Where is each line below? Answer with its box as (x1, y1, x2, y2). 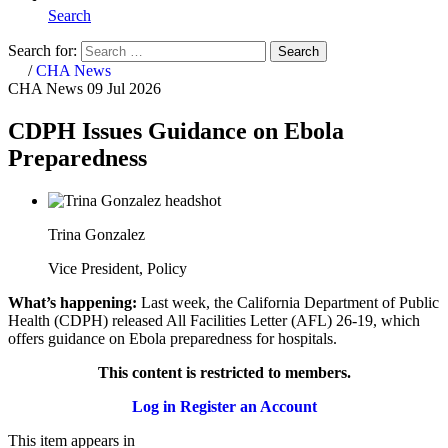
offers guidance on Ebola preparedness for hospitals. (8, 329, 337, 347)
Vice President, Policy (48, 259, 187, 277)
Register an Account (179, 397, 317, 415)
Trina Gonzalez (48, 225, 145, 243)
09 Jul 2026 (87, 79, 161, 97)
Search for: (8, 41, 77, 59)
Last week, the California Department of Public (137, 293, 439, 311)
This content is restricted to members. (97, 363, 351, 381)
